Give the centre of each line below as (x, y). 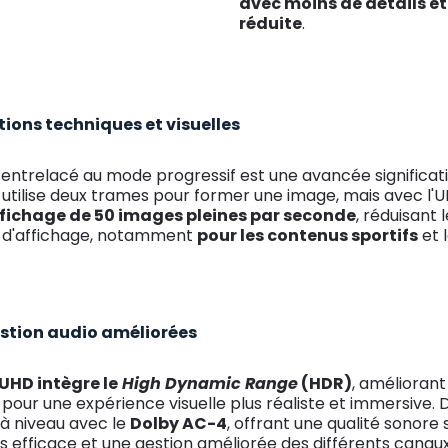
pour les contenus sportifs (308, 235)
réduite (270, 23)
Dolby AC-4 (179, 423)
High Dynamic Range (208, 383)
